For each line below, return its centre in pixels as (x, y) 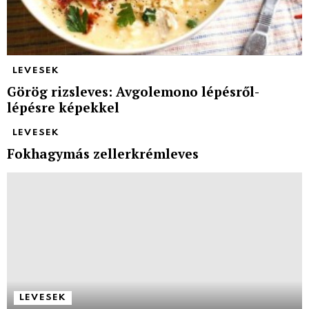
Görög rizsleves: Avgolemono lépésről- (133, 91)
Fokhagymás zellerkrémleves (103, 153)
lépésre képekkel (63, 107)
